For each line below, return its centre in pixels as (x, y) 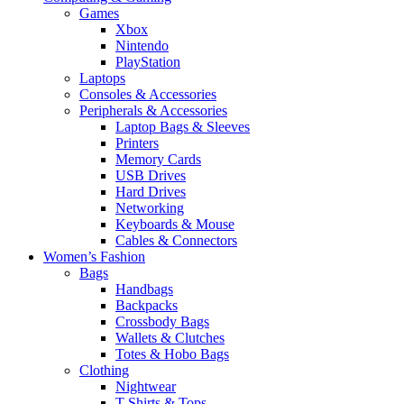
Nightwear (146, 387)
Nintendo (142, 46)
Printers (137, 143)
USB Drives (151, 176)
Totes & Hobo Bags (172, 354)
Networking (150, 208)
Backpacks (147, 306)
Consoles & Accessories (148, 95)
